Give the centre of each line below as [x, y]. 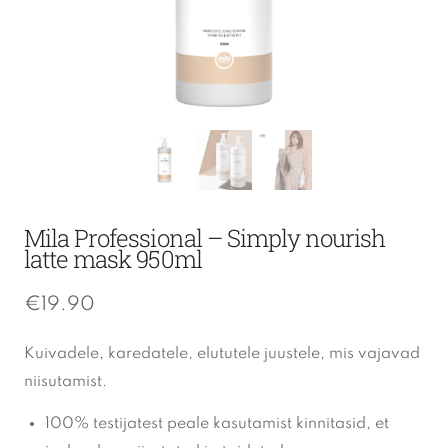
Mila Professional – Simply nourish [205, 238]
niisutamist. [65, 382]
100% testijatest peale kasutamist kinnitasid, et [217, 424]
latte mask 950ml [113, 259]
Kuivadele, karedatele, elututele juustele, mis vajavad [222, 354]
